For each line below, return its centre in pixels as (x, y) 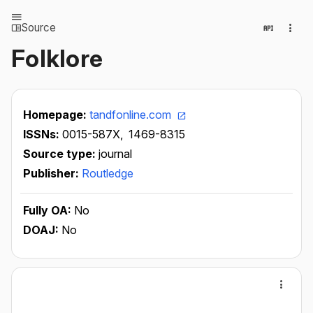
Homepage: (56, 115)
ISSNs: (43, 134)
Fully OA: (49, 210)
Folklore (57, 58)
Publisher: (52, 173)
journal (115, 154)
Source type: (61, 154)
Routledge (108, 173)
